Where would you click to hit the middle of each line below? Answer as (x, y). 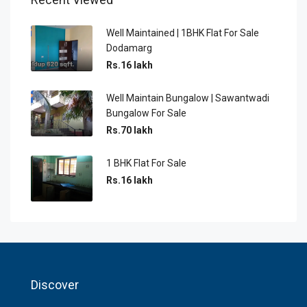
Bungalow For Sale (146, 113)
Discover (55, 285)
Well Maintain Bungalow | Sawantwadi (188, 98)
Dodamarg (129, 48)
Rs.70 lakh (130, 130)
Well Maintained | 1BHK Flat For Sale (183, 33)
